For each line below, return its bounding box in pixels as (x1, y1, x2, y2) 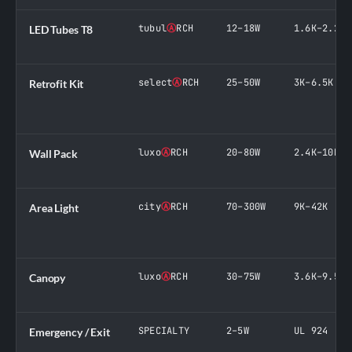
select (138, 75, 173, 89)
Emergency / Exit (29, 324, 110, 339)
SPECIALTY (138, 324, 190, 337)
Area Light (29, 200, 79, 214)
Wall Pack (29, 146, 78, 160)
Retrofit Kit (29, 76, 84, 90)
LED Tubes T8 (29, 22, 93, 36)
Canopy (29, 270, 66, 284)
